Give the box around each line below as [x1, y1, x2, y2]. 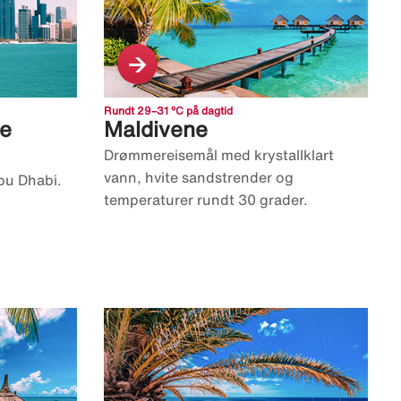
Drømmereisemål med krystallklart [104, 148, 334, 163]
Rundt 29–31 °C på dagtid [104, 105, 233, 117]
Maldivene [104, 118, 208, 141]
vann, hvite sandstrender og [104, 170, 294, 185]
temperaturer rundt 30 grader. [104, 192, 308, 208]
